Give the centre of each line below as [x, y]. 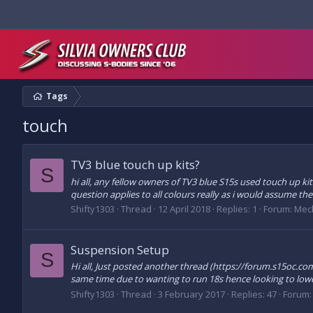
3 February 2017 [191, 294]
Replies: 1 [237, 209]
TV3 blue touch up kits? [135, 165]
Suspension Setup [120, 250]
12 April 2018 [184, 209]
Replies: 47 [254, 294]
